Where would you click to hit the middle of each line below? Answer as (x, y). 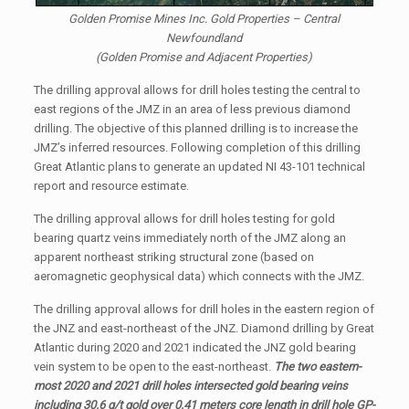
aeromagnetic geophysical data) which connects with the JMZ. (199, 277)
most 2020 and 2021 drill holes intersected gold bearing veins (190, 386)
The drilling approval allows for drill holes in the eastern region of (204, 309)
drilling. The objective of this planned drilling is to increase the (195, 129)
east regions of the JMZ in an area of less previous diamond (192, 110)
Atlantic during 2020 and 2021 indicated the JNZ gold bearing (194, 348)
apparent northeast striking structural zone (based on (173, 257)
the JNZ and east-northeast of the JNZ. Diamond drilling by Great (204, 329)
